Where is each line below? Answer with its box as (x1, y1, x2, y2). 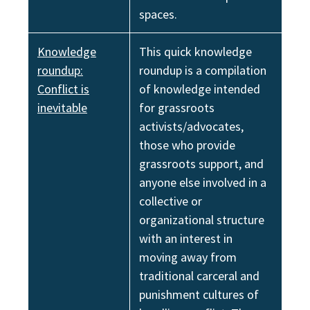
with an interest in (139, 230, 232, 246)
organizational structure (139, 212, 264, 228)
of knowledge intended (139, 81, 260, 97)
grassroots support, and (139, 156, 264, 172)
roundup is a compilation (139, 62, 266, 78)
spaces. (139, 6, 177, 22)
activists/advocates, (139, 118, 244, 134)
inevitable (37, 100, 87, 116)
